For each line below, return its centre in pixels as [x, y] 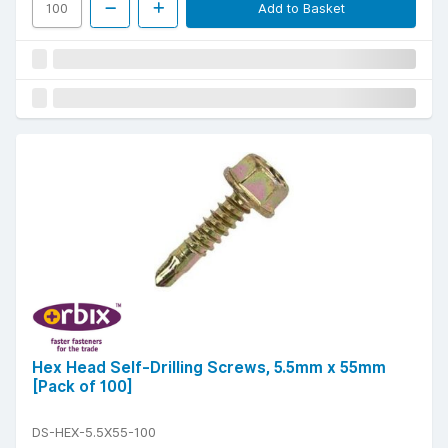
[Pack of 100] [82, 387]
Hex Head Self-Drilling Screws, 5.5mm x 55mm [209, 368]
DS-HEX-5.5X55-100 [94, 432]
